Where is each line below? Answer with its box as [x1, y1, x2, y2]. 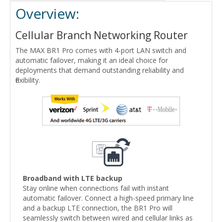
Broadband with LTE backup [23, 173, 122, 183]
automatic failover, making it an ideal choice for [15, 55, 168, 65]
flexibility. [15, 75, 40, 85]
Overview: [15, 4, 79, 23]
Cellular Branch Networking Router [15, 28, 188, 43]
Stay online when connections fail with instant [23, 183, 169, 193]
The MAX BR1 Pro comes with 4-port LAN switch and [15, 46, 186, 55]
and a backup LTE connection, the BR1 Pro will [23, 203, 172, 213]
